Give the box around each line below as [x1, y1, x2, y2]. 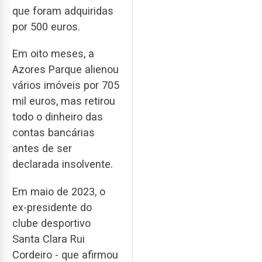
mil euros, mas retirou [12, 95, 115, 108]
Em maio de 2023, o [12, 185, 105, 198]
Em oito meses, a [12, 47, 94, 60]
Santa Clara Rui [12, 232, 85, 245]
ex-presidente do [12, 201, 92, 213]
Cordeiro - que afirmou [12, 248, 118, 261]
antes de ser [12, 142, 72, 155]
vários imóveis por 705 [12, 79, 119, 92]
